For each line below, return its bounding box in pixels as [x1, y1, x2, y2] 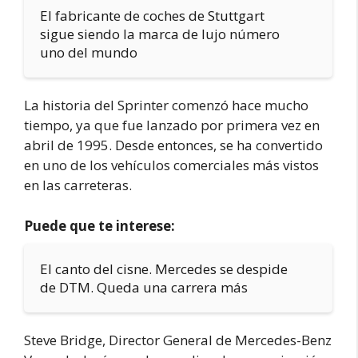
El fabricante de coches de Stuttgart [40, 6, 265, 25]
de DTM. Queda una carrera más [40, 277, 248, 296]
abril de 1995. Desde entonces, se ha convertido [24, 136, 323, 154]
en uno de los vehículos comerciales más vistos [24, 156, 319, 174]
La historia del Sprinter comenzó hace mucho [24, 96, 308, 114]
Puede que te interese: [24, 216, 175, 235]
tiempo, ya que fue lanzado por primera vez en [24, 116, 320, 134]
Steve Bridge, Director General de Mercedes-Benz [24, 330, 332, 349]
